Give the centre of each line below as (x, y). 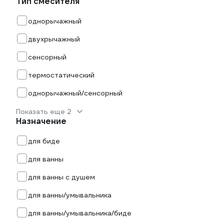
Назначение (41, 121)
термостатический (61, 75)
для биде (44, 141)
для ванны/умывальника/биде (80, 213)
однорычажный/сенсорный (75, 93)
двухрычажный (54, 39)
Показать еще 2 (44, 111)
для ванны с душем (61, 177)
